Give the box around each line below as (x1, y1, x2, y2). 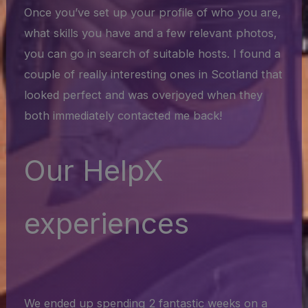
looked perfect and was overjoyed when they (24, 88, 263, 102)
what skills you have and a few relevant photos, (24, 26, 278, 41)
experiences (24, 206, 190, 241)
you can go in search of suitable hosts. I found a (24, 47, 281, 61)
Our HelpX (24, 153, 164, 188)
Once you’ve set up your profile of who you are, (24, 5, 282, 20)
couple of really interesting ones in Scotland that (24, 67, 283, 82)
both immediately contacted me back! (24, 109, 223, 123)
